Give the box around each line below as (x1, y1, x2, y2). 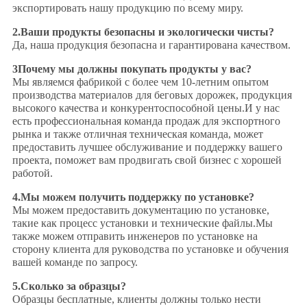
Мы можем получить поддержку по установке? (20, 191, 254, 204)
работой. (12, 167, 53, 180)
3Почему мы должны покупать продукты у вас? (12, 63, 251, 75)
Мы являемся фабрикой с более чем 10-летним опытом (12, 76, 269, 88)
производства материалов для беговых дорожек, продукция (12, 89, 292, 101)
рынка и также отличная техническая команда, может (12, 128, 263, 140)
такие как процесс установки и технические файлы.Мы (12, 217, 273, 230)
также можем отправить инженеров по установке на (12, 230, 258, 243)
